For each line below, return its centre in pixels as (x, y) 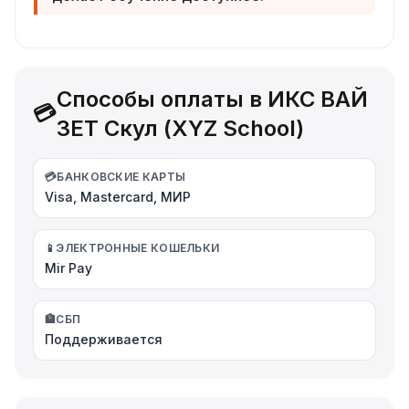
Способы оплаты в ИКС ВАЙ (212, 99)
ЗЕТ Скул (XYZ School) (180, 128)
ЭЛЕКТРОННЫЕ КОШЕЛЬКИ (138, 247)
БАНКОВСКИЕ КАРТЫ (121, 176)
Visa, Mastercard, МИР (118, 196)
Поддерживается (104, 339)
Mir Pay (68, 267)
